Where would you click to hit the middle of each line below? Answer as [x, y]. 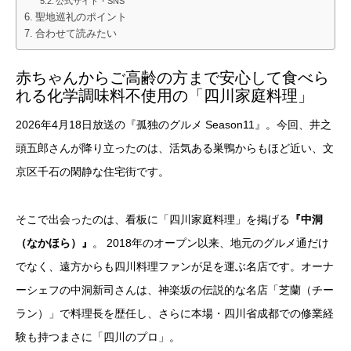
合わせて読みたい [76, 34]
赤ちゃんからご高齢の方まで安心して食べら [172, 78]
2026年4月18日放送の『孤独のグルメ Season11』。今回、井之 [174, 125]
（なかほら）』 [54, 243]
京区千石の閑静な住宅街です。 [92, 172]
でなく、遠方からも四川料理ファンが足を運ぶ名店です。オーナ [175, 267]
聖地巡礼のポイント [81, 18]
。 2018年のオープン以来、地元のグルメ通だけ [211, 243]
